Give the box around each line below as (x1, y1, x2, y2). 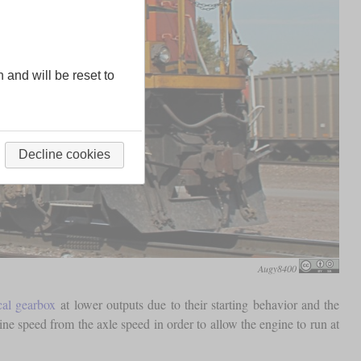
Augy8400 (258, 261, 297, 275)
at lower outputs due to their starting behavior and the (56, 295, 340, 313)
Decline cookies (18, 147, 110, 162)
